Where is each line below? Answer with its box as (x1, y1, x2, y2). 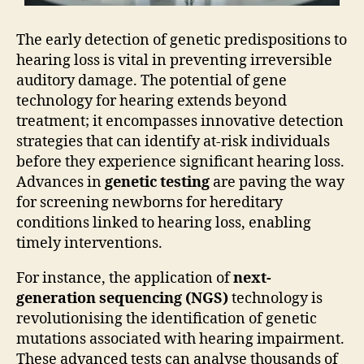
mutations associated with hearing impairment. (16, 330, 344, 349)
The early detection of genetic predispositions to (16, 31, 347, 50)
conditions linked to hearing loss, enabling (16, 214, 311, 233)
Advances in (16, 173, 105, 193)
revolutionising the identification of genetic (16, 310, 317, 329)
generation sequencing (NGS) (16, 289, 228, 309)
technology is (228, 289, 323, 309)
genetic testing (105, 173, 210, 193)
